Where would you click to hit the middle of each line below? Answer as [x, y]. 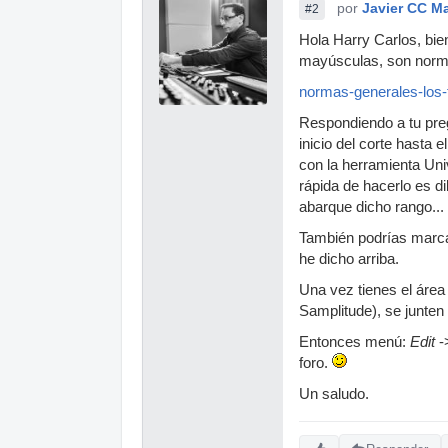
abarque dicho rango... [371, 206]
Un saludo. [334, 393]
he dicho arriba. [349, 258]
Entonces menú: [354, 341]
